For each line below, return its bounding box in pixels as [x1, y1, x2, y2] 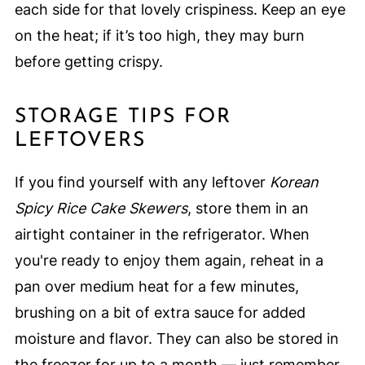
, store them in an [187, 200, 309, 218]
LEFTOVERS [14, 130, 146, 152]
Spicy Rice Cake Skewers [14, 200, 187, 218]
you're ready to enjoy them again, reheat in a [14, 252, 323, 270]
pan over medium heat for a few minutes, [14, 278, 299, 296]
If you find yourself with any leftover [14, 174, 270, 191]
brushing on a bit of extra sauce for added [14, 304, 306, 322]
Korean [269, 174, 319, 191]
